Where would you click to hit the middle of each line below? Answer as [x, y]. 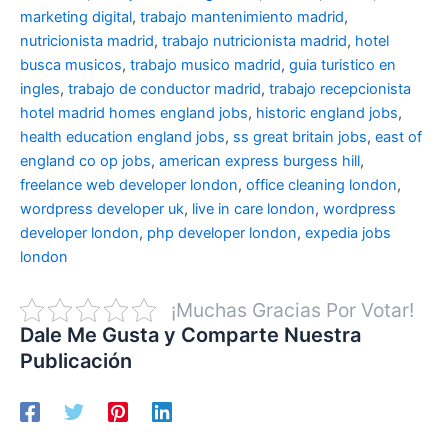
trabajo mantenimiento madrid [242, 17]
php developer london [222, 233]
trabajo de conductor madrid [164, 89]
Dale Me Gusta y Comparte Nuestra [190, 335]
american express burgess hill [259, 161]
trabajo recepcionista [340, 89]
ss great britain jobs [300, 137]
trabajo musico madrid [205, 65]
